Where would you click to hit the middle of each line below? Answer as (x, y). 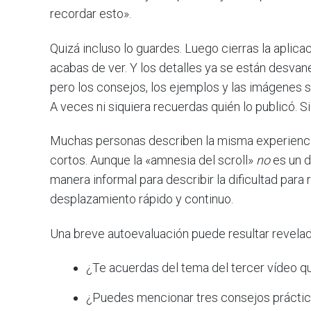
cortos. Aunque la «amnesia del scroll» (153, 160)
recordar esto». (91, 14)
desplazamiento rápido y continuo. (142, 199)
